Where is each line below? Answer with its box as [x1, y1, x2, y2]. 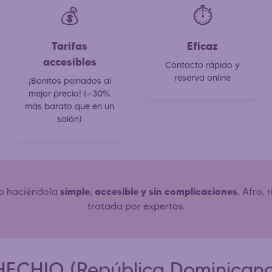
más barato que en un [25, 100, 114, 112]
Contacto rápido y [165, 59, 240, 70]
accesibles [42, 55, 97, 68]
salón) [57, 113, 82, 124]
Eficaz [187, 39, 218, 52]
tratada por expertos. [87, 200, 185, 212]
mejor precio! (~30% [29, 87, 110, 99]
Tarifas [52, 39, 87, 52]
